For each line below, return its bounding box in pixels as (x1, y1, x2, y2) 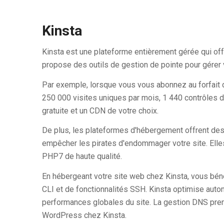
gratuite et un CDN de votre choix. (41, 105, 158, 115)
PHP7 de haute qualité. (41, 151, 122, 161)
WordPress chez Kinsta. (41, 210, 126, 220)
